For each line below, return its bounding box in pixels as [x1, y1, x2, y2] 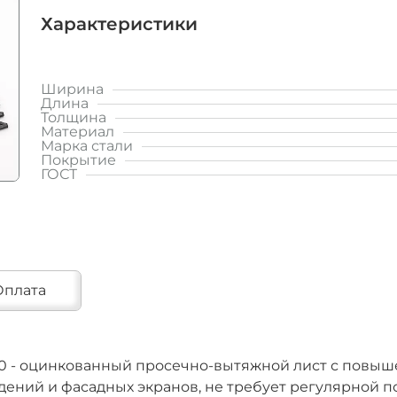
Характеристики [41, 13, 198, 35]
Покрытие [41, 152, 116, 169]
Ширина [41, 81, 104, 98]
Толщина [41, 109, 106, 127]
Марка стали [41, 137, 133, 155]
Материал [41, 123, 114, 141]
